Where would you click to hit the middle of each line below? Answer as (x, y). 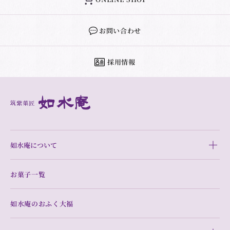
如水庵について (34, 145)
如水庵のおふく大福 (42, 203)
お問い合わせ (120, 30)
